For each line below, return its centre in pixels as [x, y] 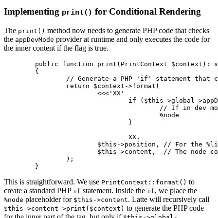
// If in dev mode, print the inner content [82, 108]
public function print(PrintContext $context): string [19, 64]
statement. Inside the [114, 190]
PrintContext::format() [144, 182]
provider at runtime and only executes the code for [132, 39]
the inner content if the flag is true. [56, 48]
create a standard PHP [38, 190]
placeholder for [48, 199]
